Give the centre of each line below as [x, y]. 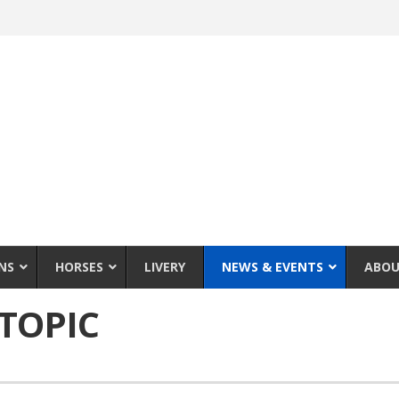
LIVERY [165, 266]
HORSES [79, 266]
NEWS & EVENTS [273, 266]
